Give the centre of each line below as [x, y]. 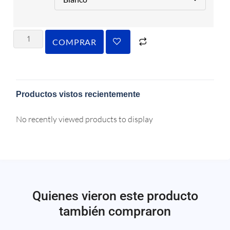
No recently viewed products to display [85, 119]
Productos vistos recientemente [78, 94]
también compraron [115, 212]
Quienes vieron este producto [115, 196]
